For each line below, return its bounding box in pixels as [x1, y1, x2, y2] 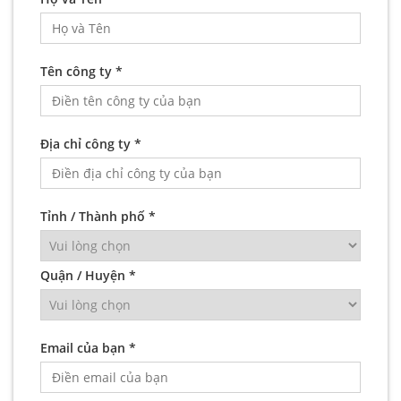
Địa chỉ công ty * [40, 134, 141, 152]
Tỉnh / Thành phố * [40, 207, 156, 225]
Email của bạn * [40, 338, 136, 356]
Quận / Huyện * [40, 266, 136, 284]
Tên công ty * [40, 62, 123, 80]
